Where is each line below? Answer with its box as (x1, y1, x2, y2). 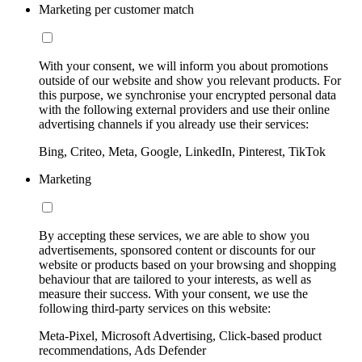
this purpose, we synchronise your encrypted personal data (39, 88, 336, 103)
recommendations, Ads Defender (39, 343, 206, 358)
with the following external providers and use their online (39, 103, 330, 117)
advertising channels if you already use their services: (39, 117, 309, 132)
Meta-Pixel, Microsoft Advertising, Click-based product (39, 329, 322, 343)
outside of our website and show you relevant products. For (39, 74, 341, 88)
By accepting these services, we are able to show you (39, 229, 309, 243)
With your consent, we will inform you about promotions (39, 59, 328, 74)
